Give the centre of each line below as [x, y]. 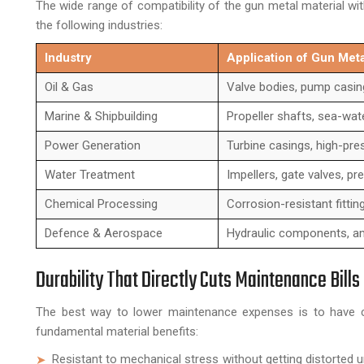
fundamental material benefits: [117, 331]
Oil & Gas [69, 87]
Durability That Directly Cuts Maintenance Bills [198, 280]
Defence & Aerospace [104, 233]
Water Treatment [90, 174]
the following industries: [99, 25]
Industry [68, 57]
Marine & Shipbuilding [101, 116]
